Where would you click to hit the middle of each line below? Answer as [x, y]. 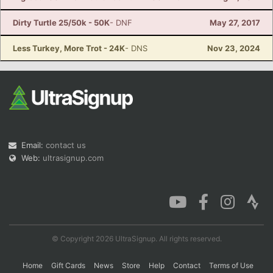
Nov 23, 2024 [234, 48]
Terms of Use [231, 265]
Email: [34, 145]
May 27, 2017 [235, 23]
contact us [66, 145]
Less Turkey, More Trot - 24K [69, 48]
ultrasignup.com [73, 158]
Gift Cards [68, 265]
